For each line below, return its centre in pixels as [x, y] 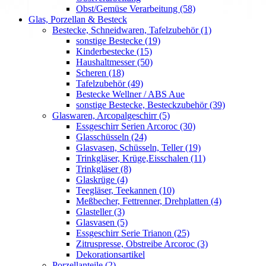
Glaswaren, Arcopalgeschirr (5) [111, 115]
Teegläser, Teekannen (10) [125, 190]
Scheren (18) [100, 73]
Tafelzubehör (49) [110, 83]
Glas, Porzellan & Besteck [78, 19]
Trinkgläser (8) [104, 169]
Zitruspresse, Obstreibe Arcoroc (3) [142, 244]
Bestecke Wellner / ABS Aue [130, 94]
